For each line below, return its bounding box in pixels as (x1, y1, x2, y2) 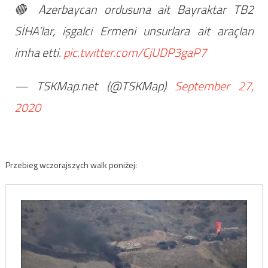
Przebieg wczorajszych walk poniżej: (5, 159, 137, 172)
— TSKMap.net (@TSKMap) (14, 77, 175, 96)
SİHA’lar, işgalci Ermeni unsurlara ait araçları (14, 22, 254, 41)
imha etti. (14, 43, 63, 62)
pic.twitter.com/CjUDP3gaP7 (63, 43, 206, 62)
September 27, (174, 77, 254, 96)
